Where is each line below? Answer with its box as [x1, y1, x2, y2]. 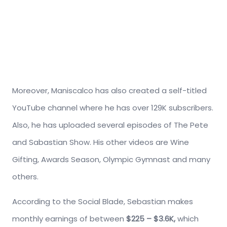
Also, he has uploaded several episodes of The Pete [12, 119, 208, 130]
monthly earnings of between [12, 213, 124, 224]
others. [12, 171, 39, 182]
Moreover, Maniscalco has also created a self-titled [12, 85, 207, 96]
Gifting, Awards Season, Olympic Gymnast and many [12, 154, 210, 165]
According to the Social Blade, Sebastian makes [12, 196, 193, 207]
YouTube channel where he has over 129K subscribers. [12, 102, 213, 113]
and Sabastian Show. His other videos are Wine [12, 136, 189, 147]
